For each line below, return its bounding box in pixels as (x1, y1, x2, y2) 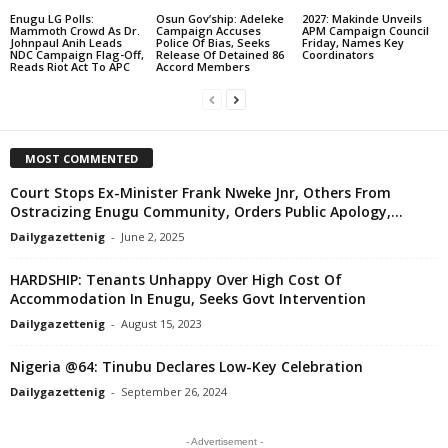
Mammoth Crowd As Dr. (10, 23, 140, 38)
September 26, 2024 (121, 383, 227, 399)
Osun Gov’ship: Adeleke (155, 11, 284, 26)
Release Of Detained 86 (155, 47, 284, 62)
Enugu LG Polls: (10, 11, 94, 26)
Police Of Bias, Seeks (155, 35, 270, 50)
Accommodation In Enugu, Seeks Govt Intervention (10, 288, 366, 308)
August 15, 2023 (121, 315, 202, 331)
